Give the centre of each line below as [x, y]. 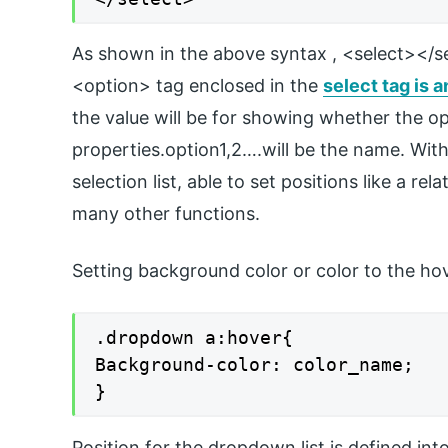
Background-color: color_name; [254, 365]
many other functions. [166, 214]
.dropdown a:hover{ [194, 338]
